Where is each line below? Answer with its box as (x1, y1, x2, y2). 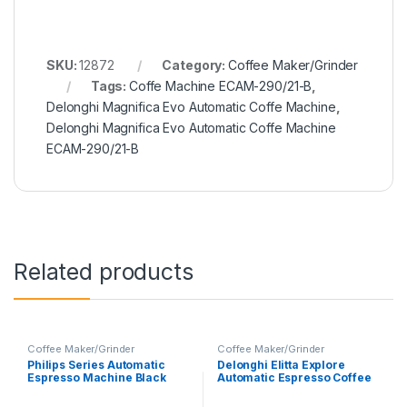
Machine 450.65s (216, 383, 314, 398)
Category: (162, 56, 228, 73)
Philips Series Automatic (26, 358, 165, 372)
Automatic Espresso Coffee (216, 371, 372, 385)
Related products (14, 257, 194, 285)
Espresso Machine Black (26, 371, 166, 385)
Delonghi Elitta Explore (216, 358, 345, 372)
